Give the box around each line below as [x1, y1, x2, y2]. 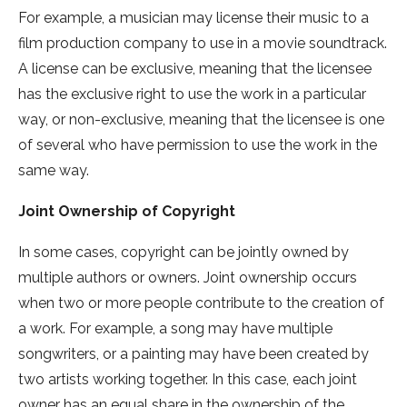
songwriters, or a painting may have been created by [18, 345, 369, 363]
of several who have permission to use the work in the [18, 136, 377, 154]
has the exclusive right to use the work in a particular [18, 85, 366, 104]
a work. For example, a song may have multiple [18, 320, 333, 338]
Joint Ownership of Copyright [18, 203, 235, 221]
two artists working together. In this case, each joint [18, 371, 357, 389]
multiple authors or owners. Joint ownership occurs [18, 269, 357, 287]
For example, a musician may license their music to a [18, 9, 369, 27]
